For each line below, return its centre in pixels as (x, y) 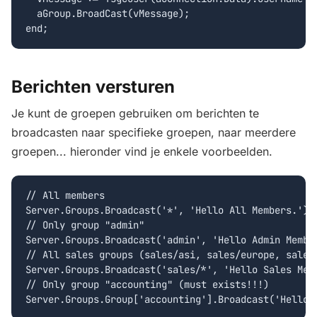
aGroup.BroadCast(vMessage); (108, 14)
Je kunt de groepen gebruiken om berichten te (135, 114)
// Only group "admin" (85, 225)
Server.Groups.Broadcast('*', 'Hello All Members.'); (170, 211)
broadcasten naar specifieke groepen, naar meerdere (154, 133)
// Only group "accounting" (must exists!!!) (147, 285)
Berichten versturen (93, 86)
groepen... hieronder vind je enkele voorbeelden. (142, 152)
